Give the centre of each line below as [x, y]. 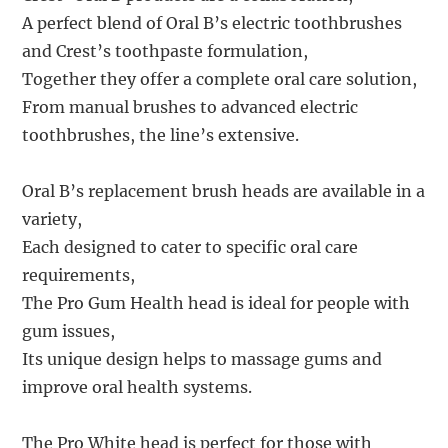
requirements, [79, 274]
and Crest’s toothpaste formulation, [165, 50]
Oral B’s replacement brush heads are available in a [224, 190]
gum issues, [69, 330]
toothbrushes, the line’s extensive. [161, 134]
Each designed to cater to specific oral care [190, 246]
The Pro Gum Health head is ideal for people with [216, 302]
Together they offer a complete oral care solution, [220, 78]
